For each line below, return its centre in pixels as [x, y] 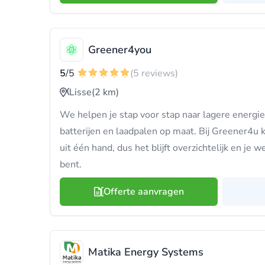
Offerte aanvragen [143, 192]
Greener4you [120, 50]
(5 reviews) [154, 73]
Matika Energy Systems [146, 252]
